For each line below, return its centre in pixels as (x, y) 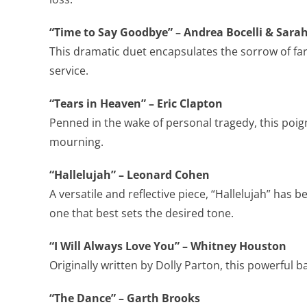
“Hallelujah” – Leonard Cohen (129, 175)
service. (69, 71)
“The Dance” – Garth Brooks (124, 298)
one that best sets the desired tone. (141, 213)
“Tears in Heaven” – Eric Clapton (136, 103)
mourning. (76, 142)
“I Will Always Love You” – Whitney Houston (168, 246)
